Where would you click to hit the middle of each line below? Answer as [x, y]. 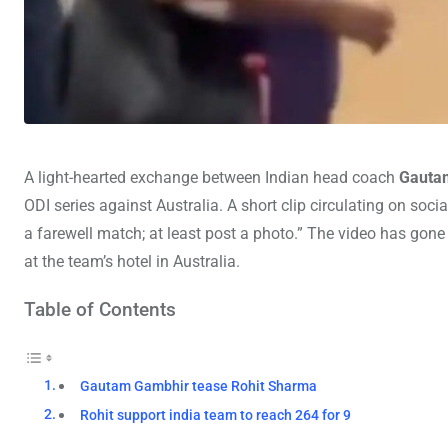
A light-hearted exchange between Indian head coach [211, 177]
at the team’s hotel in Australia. [132, 261]
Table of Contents [100, 309]
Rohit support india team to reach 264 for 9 [216, 415]
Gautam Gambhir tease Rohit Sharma [199, 386]
